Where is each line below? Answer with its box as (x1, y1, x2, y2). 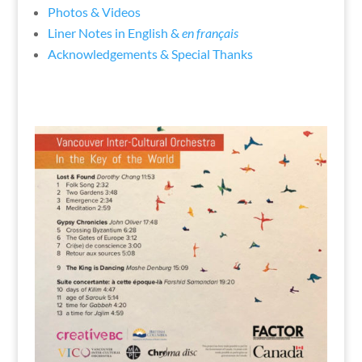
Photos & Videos (47, 3, 141, 19)
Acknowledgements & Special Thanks (47, 45, 253, 61)
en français (181, 24, 238, 40)
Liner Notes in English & (47, 24, 182, 40)
